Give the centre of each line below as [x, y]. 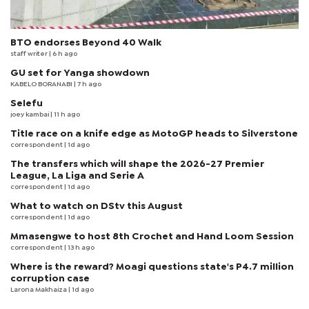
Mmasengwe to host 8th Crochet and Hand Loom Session [152, 236]
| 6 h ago [63, 54]
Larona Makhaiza [39, 290]
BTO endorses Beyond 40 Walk [86, 42]
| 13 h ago [79, 248]
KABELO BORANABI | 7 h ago [56, 84]
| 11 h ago [65, 114]
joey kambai [30, 114]
